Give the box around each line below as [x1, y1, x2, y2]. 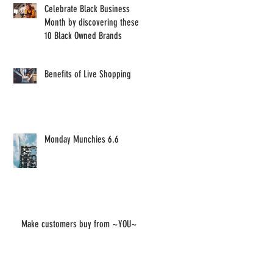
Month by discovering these [44, 16, 139, 29]
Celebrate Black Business [44, 3, 130, 15]
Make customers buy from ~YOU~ [21, 218, 137, 230]
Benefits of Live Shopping [44, 68, 131, 80]
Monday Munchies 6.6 [44, 133, 119, 146]
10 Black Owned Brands [44, 30, 122, 42]
